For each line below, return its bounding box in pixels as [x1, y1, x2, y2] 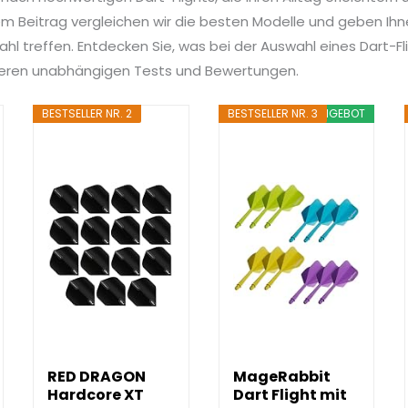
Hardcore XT [47, 384, 145, 406]
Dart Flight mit [233, 384, 348, 406]
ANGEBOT [314, 106, 366, 122]
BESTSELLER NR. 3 [228, 106, 319, 122]
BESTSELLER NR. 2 [42, 106, 133, 122]
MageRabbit [233, 366, 331, 388]
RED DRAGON [47, 366, 147, 388]
